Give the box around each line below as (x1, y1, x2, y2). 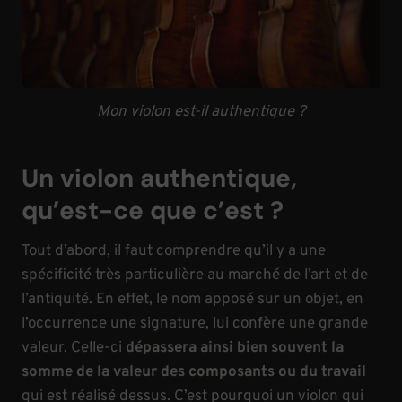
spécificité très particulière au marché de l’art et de (22, 265, 368, 285)
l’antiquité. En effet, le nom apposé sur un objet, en (22, 289, 363, 310)
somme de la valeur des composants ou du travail (22, 362, 366, 382)
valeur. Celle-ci (22, 337, 126, 358)
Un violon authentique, (22, 161, 297, 195)
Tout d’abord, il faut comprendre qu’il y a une (22, 240, 326, 261)
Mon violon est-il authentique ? (96, 101, 306, 122)
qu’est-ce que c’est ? (22, 193, 284, 227)
